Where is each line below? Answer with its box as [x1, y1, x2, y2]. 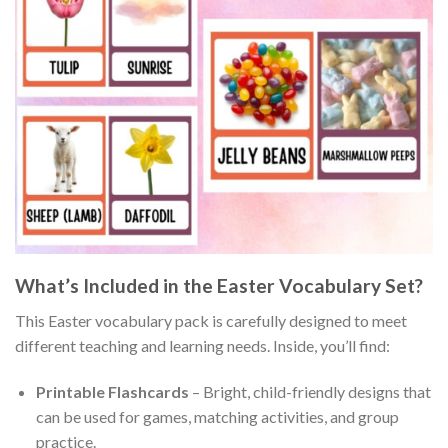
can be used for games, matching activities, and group [35, 406, 399, 426]
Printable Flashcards [35, 381, 189, 401]
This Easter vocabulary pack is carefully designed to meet [15, 311, 407, 331]
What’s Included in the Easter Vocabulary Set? [15, 274, 423, 298]
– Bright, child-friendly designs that [188, 381, 431, 401]
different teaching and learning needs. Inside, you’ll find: [15, 336, 390, 356]
